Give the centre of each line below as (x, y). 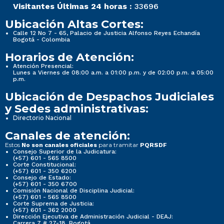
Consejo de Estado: (42, 177)
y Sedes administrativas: (77, 108)
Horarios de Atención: (69, 57)
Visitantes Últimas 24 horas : (72, 6)
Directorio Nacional (42, 117)
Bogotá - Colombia (41, 39)
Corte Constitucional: (44, 164)
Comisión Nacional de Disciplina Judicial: (74, 190)
